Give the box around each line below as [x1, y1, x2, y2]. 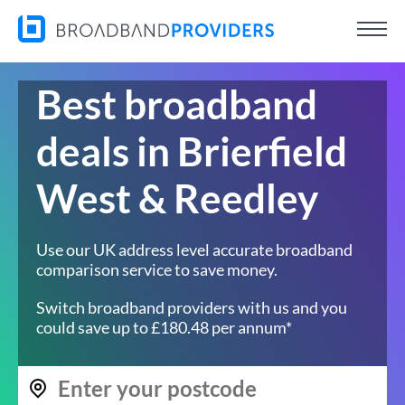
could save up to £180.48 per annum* [36, 317, 292, 337]
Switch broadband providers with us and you [36, 297, 347, 317]
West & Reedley [36, 174, 318, 221]
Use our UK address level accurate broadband [36, 240, 353, 259]
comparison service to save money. [36, 259, 278, 279]
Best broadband [36, 80, 317, 127]
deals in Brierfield [36, 127, 347, 174]
